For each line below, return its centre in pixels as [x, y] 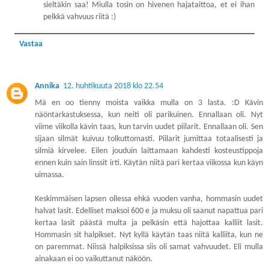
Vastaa [31, 44]
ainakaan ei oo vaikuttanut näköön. [94, 259]
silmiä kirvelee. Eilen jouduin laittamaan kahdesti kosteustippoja [149, 151]
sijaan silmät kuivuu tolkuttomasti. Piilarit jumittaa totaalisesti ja [149, 139]
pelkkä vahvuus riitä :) [80, 17]
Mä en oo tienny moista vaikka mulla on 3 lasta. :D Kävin [149, 103]
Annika [47, 86]
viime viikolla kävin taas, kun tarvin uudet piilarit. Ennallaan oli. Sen [149, 127]
